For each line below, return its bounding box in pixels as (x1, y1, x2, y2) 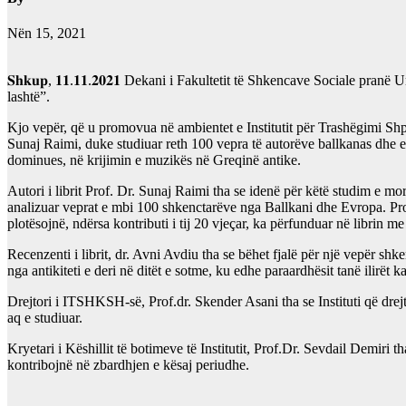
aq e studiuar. (7, 310, 82, 326)
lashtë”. (7, 89, 50, 105)
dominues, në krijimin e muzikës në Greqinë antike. (7, 152, 301, 169)
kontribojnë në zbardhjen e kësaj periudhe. (7, 357, 249, 373)
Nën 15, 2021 (7, 25, 86, 42)
